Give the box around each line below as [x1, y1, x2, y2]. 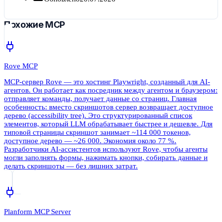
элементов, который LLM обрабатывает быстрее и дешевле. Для [4, 120, 213, 128]
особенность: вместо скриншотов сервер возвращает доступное [4, 103, 213, 111]
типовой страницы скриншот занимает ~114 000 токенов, [4, 128, 191, 137]
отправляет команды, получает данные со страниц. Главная [4, 95, 197, 103]
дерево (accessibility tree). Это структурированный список [4, 111, 192, 120]
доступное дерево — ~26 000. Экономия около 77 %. [4, 137, 176, 145]
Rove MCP [4, 62, 38, 70]
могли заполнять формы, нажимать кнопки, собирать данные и [4, 154, 208, 162]
